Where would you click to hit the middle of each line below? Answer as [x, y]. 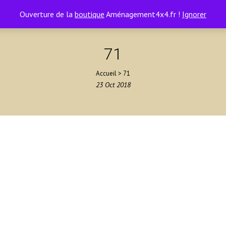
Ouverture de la [47, 14]
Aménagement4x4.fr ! [143, 14]
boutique [90, 14]
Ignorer [194, 14]
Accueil [106, 73]
